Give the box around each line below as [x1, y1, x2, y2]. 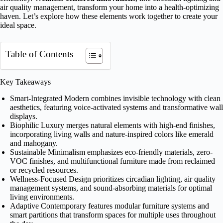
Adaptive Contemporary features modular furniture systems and [10, 201, 209, 210]
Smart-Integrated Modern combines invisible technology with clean [10, 94, 221, 103]
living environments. [10, 192, 74, 201]
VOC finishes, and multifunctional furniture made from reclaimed [10, 156, 215, 165]
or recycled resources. [10, 165, 78, 174]
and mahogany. [10, 138, 58, 147]
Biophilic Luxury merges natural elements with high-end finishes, [10, 120, 215, 129]
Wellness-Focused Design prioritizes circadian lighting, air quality [10, 174, 216, 183]
